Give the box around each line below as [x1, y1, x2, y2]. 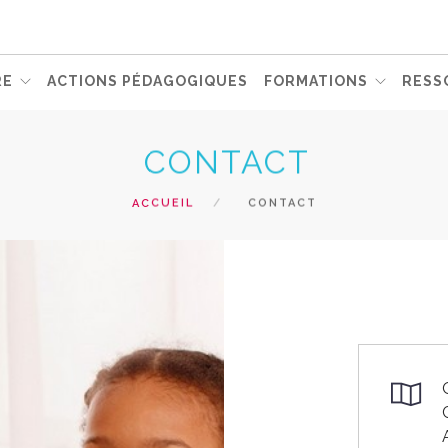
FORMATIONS [264, 73, 368, 89]
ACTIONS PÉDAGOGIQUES [47, 73, 248, 89]
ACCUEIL [131, 196, 194, 210]
